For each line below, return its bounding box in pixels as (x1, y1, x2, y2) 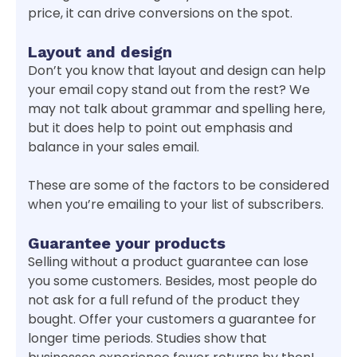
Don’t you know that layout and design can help (28, 61, 326, 80)
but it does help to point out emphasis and (28, 118, 292, 137)
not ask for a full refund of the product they (28, 290, 300, 309)
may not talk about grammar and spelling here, (28, 99, 325, 118)
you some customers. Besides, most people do (28, 271, 317, 290)
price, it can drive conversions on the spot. (28, 3, 292, 22)
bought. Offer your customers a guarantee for (28, 309, 316, 328)
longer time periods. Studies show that (28, 328, 267, 347)
